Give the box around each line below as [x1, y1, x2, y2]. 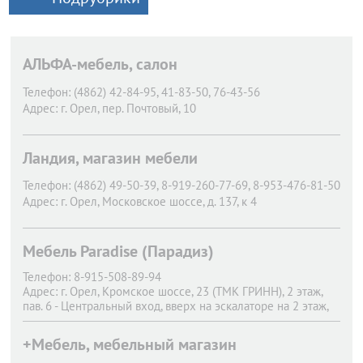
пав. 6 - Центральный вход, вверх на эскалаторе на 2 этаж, [23, 298, 328, 314]
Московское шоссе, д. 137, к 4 [102, 194, 257, 209]
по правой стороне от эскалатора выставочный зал [23, 313, 292, 328]
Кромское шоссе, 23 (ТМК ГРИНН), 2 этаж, [102, 284, 322, 299]
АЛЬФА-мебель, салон [23, 53, 177, 75]
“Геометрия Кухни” [23, 327, 122, 343]
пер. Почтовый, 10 [102, 100, 196, 116]
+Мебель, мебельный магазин [23, 334, 237, 355]
